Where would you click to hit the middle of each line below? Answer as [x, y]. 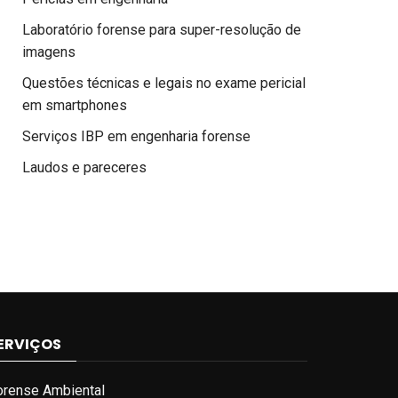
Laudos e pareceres [84, 167]
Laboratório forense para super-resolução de [162, 30]
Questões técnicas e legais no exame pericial [164, 83]
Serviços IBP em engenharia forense [136, 136]
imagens [49, 52]
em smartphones [75, 105]
